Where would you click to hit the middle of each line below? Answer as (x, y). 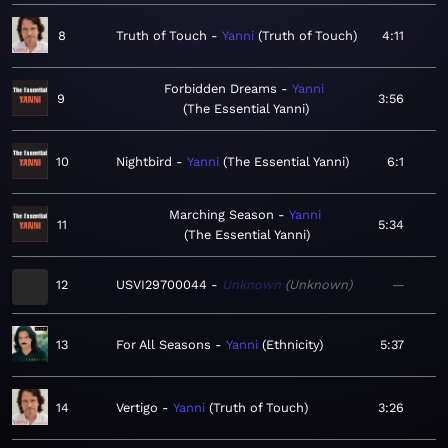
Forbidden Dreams (221, 89)
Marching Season (221, 215)
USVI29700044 (161, 285)
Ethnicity (292, 345)
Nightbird (144, 162)
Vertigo (137, 408)
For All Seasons (163, 345)
